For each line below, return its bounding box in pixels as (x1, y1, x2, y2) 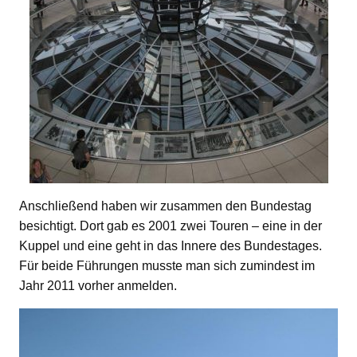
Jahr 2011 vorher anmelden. (19, 278, 177, 292)
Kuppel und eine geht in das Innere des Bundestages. (19, 238, 322, 253)
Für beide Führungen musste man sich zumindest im (19, 258, 315, 273)
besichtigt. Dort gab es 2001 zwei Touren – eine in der (19, 218, 322, 233)
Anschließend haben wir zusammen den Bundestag (19, 198, 312, 213)
